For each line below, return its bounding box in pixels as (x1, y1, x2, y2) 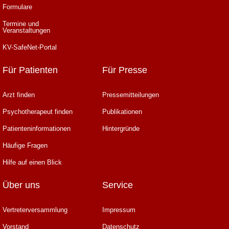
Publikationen (102, 108, 142, 116)
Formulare (3, 3, 32, 11)
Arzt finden (3, 91, 35, 99)
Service (102, 180, 133, 190)
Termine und (3, 20, 39, 28)
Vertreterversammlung (3, 206, 67, 214)
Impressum (102, 206, 135, 214)
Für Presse (102, 65, 147, 75)
